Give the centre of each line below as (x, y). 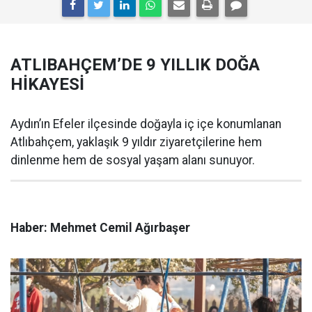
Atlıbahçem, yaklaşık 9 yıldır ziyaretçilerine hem (136, 142)
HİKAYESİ (47, 84)
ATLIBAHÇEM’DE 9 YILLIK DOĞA (135, 65)
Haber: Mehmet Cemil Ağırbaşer (100, 228)
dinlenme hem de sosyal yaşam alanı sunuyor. (133, 160)
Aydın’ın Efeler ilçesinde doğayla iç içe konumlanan (146, 124)
